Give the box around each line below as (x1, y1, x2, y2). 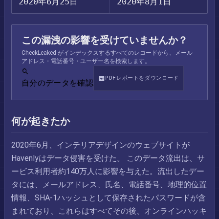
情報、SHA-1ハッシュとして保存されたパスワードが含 (11, 193, 206, 202)
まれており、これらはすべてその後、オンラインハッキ (11, 206, 207, 216)
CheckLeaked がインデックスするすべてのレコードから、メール (22, 49, 193, 56)
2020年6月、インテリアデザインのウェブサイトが (11, 140, 190, 150)
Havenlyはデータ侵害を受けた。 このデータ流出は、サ (11, 153, 205, 163)
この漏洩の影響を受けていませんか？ (22, 34, 188, 46)
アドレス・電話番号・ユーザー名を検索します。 (22, 58, 151, 65)
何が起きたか (11, 115, 70, 127)
